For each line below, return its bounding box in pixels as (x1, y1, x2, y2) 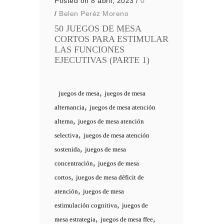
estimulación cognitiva (54, 201, 117, 209)
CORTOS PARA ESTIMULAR (54, 34, 168, 44)
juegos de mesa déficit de (76, 173, 144, 181)
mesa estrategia (54, 215, 95, 223)
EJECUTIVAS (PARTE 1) (54, 55, 149, 65)
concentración (54, 159, 93, 167)
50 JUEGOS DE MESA (54, 23, 141, 33)
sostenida (54, 145, 80, 153)
